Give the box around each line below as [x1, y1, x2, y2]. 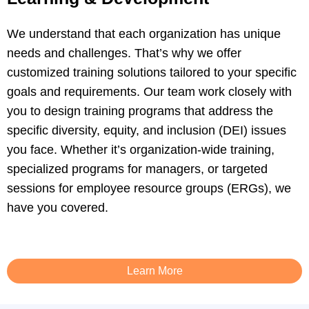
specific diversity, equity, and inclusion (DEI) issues [7, 123, 286, 138]
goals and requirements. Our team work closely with [7, 85, 292, 99]
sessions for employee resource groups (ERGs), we [7, 181, 291, 196]
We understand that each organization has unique [7, 27, 281, 41]
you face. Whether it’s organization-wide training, [7, 143, 275, 157]
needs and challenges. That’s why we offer [7, 46, 241, 61]
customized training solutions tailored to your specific [7, 66, 297, 80]
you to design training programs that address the [7, 104, 273, 119]
